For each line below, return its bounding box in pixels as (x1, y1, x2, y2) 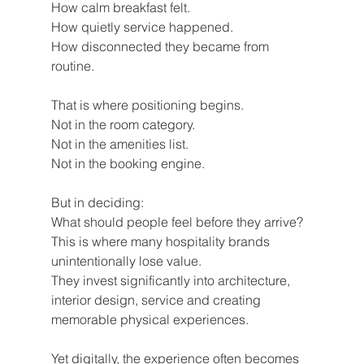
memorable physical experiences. (50, 311, 249, 328)
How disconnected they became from (50, 38, 272, 55)
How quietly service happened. (50, 19, 233, 36)
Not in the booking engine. (50, 155, 205, 172)
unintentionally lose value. (50, 253, 201, 270)
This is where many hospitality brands (50, 233, 273, 250)
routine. (50, 58, 94, 75)
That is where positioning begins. (50, 97, 244, 114)
